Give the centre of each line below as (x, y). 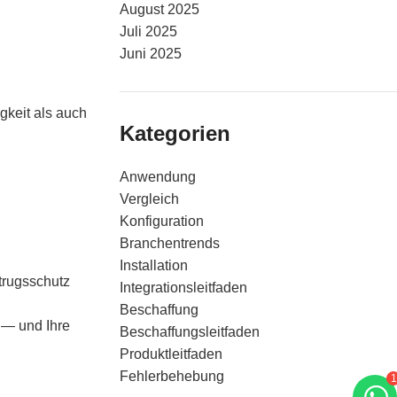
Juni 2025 (150, 54)
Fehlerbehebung (171, 376)
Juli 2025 (148, 31)
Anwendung (157, 177)
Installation (153, 265)
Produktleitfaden (171, 354)
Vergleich (149, 199)
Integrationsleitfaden (183, 288)
